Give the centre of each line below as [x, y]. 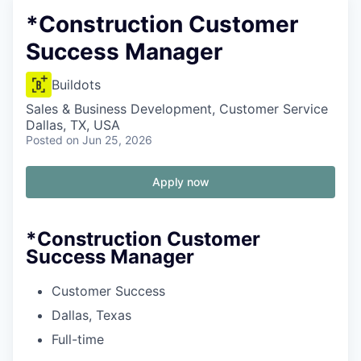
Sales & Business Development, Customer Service [177, 109]
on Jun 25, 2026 [109, 140]
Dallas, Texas [91, 315]
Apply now [180, 182]
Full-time [78, 339]
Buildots [76, 85]
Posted [44, 140]
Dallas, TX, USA [73, 125]
